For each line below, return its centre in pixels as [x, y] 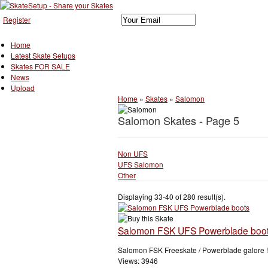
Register [17, 19]
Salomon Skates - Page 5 [179, 120]
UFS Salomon [141, 164]
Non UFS [133, 153]
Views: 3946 [138, 261]
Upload [23, 87]
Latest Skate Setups [43, 55]
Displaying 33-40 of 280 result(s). [172, 197]
